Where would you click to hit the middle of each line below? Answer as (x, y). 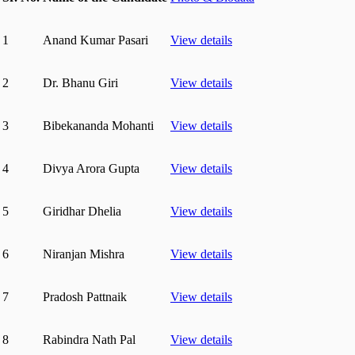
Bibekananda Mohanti (98, 125)
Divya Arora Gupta (91, 168)
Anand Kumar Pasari (95, 40)
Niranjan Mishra (84, 254)
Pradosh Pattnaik (85, 296)
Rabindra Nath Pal (89, 339)
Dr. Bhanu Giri (80, 82)
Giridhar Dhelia (82, 211)
